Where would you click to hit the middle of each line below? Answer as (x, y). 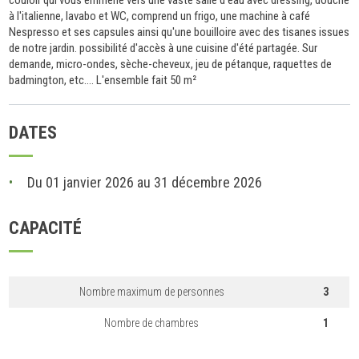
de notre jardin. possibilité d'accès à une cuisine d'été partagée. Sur (163, 48)
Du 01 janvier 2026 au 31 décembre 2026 (145, 182)
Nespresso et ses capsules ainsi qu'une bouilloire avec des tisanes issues (179, 32)
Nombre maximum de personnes (151, 291)
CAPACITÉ (46, 228)
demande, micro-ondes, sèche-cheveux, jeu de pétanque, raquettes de (171, 64)
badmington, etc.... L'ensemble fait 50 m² (103, 80)
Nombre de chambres (152, 323)
